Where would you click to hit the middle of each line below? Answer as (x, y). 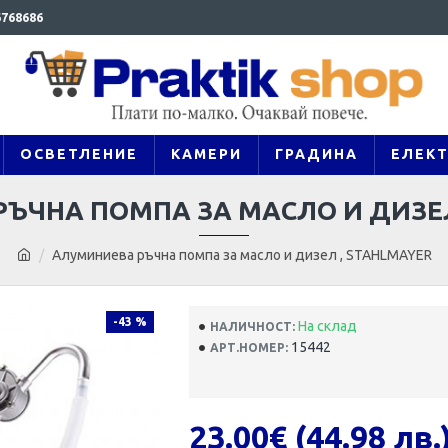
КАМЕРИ (206, 154)
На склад (327, 326)
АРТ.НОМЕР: (248, 347)
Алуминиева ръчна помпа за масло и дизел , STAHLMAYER (241, 255)
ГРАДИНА (316, 154)
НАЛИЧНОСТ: (252, 326)
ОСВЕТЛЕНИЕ (78, 154)
